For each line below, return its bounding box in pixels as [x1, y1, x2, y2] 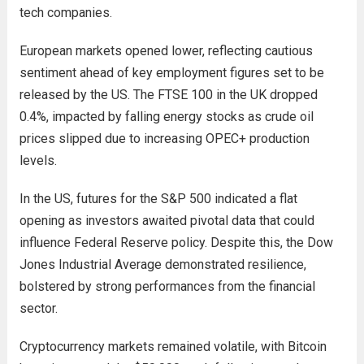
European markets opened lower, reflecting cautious [19, 43, 313, 58]
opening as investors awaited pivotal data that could [19, 213, 314, 228]
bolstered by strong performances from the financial [19, 279, 315, 294]
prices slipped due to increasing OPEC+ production [19, 131, 310, 146]
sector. [19, 301, 58, 316]
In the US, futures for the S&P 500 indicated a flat [19, 191, 297, 206]
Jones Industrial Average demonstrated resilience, [19, 257, 306, 272]
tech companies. [19, 5, 112, 20]
